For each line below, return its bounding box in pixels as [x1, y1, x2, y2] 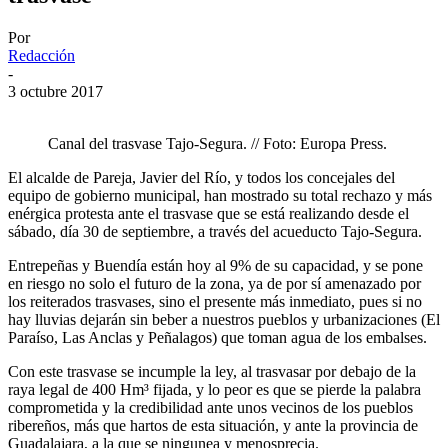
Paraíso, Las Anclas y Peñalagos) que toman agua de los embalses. [8, 328, 427, 346]
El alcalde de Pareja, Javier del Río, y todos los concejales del [8, 168, 395, 186]
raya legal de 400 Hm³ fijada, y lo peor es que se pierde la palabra [8, 380, 421, 398]
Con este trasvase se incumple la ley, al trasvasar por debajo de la [8, 362, 416, 380]
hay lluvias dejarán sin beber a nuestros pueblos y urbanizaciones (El [8, 310, 440, 328]
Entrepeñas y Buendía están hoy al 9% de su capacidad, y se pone [8, 256, 423, 274]
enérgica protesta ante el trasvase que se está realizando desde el [8, 204, 409, 222]
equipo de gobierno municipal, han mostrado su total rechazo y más [8, 186, 432, 204]
